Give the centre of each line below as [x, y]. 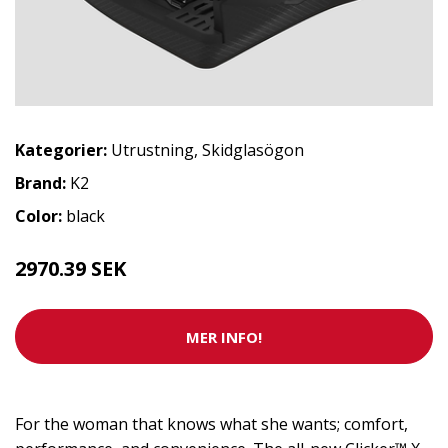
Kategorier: [61, 150]
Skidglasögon [253, 150]
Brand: [42, 183]
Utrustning [152, 150]
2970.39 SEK [70, 269]
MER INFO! [224, 336]
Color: [40, 216]
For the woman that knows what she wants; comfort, [211, 424]
